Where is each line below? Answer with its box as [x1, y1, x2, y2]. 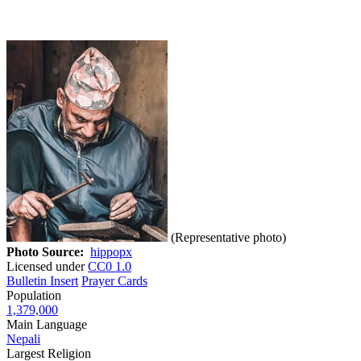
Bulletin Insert [6, 273, 78, 288]
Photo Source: [6, 244, 84, 259]
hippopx [90, 244, 132, 259]
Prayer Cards [81, 273, 147, 288]
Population [6, 288, 61, 302]
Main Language [6, 317, 87, 331]
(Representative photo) [171, 230, 286, 244]
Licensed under [6, 259, 88, 273]
